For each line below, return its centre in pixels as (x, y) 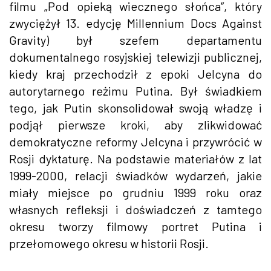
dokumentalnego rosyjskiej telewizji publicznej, (135, 57)
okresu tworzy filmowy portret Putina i (135, 226)
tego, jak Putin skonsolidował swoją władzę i (135, 107)
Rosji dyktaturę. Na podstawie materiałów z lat (135, 158)
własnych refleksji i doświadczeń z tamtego (135, 209)
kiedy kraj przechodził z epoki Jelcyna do (135, 73)
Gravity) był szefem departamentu (135, 40)
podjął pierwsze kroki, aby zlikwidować (135, 124)
